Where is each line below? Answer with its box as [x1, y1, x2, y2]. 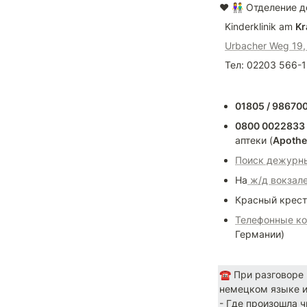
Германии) [235, 228, 284, 240]
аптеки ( [235, 134, 273, 146]
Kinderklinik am [225, 21, 295, 32]
